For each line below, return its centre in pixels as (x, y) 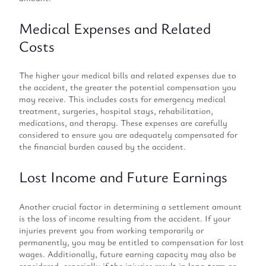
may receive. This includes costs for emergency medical (122, 99)
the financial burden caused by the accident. (102, 147)
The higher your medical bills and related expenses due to (128, 75)
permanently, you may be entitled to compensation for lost (132, 242)
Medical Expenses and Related (115, 28)
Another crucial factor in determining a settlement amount (130, 206)
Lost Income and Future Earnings (123, 177)
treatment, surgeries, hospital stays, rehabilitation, (116, 111)
